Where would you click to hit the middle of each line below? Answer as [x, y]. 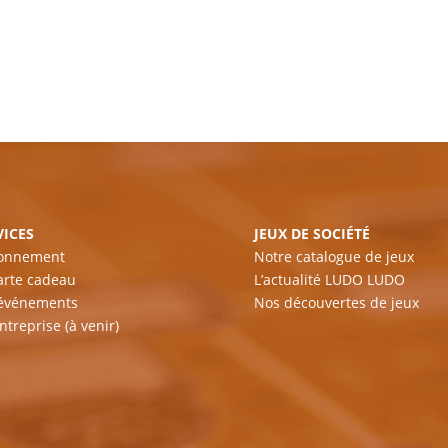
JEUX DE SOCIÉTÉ [311, 234]
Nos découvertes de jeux [336, 303]
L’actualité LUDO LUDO [329, 280]
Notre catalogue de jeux [333, 257]
